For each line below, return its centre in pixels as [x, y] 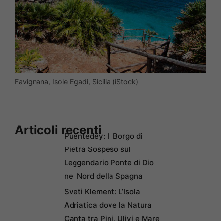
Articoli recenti [58, 130]
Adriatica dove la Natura [108, 205]
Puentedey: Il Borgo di [103, 136]
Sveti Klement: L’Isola [102, 192]
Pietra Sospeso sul [97, 149]
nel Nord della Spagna [103, 176]
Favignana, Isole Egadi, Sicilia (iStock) [76, 81]
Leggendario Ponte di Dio [109, 163]
